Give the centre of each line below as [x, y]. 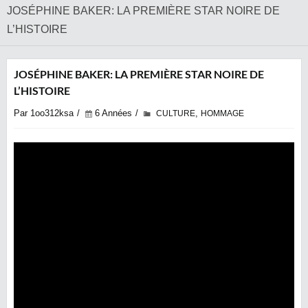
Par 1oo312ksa [44, 113]
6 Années [113, 113]
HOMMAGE [222, 113]
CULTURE [176, 113]
